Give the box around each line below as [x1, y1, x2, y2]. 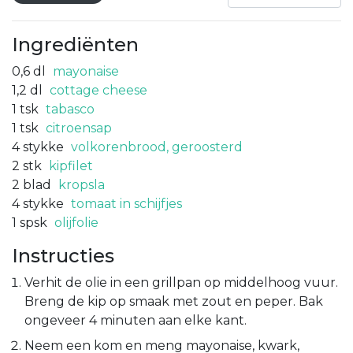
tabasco [46, 101, 95, 117]
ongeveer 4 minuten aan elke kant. [24, 312, 247, 328]
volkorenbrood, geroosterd [71, 139, 243, 154]
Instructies [12, 243, 114, 267]
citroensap [46, 120, 112, 136]
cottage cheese [50, 82, 147, 98]
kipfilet [49, 158, 93, 173]
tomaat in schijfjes [71, 195, 182, 211]
